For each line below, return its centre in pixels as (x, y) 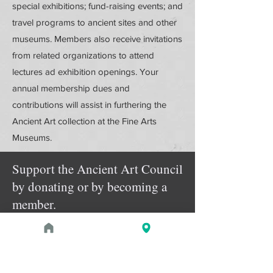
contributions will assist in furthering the (89, 105)
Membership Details (97, 262)
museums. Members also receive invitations (97, 39)
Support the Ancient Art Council (97, 169)
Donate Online (97, 230)
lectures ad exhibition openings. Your (85, 72)
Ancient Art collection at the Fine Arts (84, 121)
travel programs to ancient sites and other (94, 22)
